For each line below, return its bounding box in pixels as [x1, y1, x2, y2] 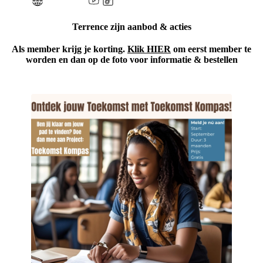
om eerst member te [171, 43, 251, 54]
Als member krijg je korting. [12, 43, 127, 54]
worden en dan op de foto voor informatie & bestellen [25, 54, 238, 65]
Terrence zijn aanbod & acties [72, 21, 191, 32]
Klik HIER [127, 43, 171, 54]
